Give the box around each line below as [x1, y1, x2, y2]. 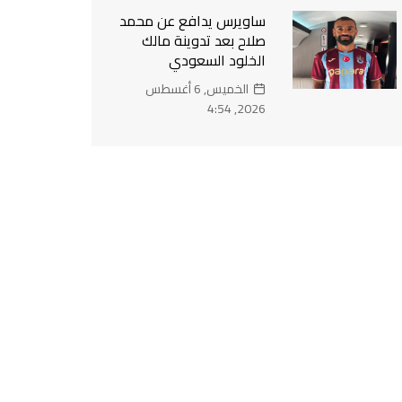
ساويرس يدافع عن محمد [119, 7, 267, 34]
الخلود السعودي [169, 47, 267, 74]
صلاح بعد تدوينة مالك [142, 27, 267, 54]
